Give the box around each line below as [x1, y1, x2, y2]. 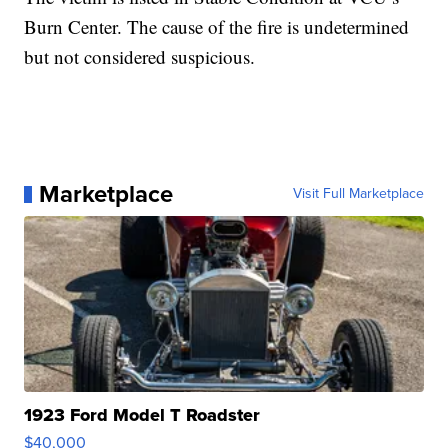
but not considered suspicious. [24, 44, 256, 70]
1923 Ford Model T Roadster [24, 402, 261, 429]
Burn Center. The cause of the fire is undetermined [24, 14, 410, 40]
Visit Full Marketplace [292, 183, 424, 205]
